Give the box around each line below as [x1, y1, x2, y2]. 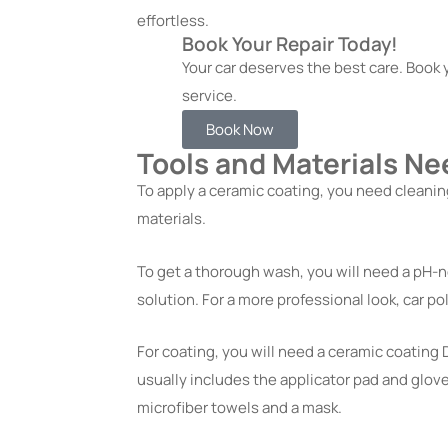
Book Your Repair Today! [182, 30, 398, 57]
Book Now [206, 118, 274, 140]
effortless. [137, 9, 212, 31]
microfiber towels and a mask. [137, 397, 342, 419]
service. [182, 84, 237, 106]
